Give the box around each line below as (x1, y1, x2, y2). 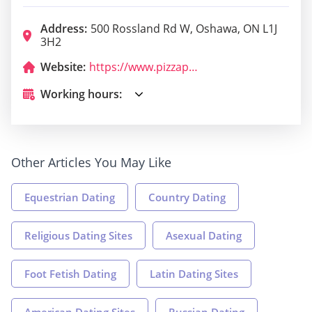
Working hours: (40, 86, 122, 102)
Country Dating (148, 189, 226, 204)
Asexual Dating (166, 228, 242, 242)
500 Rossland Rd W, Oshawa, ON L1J (91, 20, 277, 36)
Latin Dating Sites (150, 266, 238, 281)
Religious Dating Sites (24, 228, 132, 242)
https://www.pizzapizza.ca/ (189, 58, 198, 75)
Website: (40, 58, 86, 75)
